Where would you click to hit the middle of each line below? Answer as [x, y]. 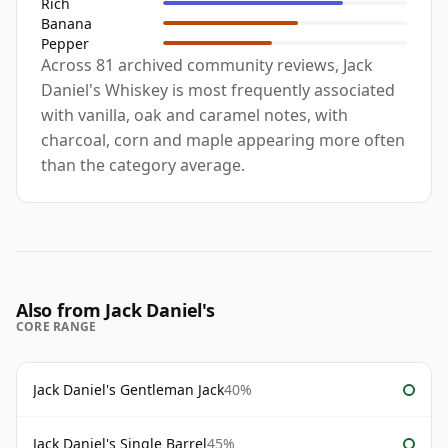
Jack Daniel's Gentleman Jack [128, 390]
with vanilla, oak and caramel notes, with [194, 115]
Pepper [65, 43]
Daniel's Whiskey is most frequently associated [218, 90]
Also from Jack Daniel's [115, 310]
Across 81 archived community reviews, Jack [207, 65]
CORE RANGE [56, 327]
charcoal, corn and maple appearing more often [223, 140]
